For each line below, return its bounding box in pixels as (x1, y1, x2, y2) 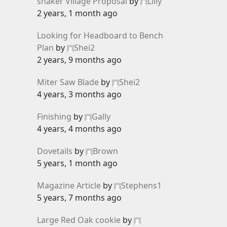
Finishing (37, 111, 71, 122)
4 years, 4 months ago (37, 123, 122, 134)
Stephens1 (121, 180, 162, 191)
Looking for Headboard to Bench (37, 30, 163, 41)
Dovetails (37, 145, 72, 157)
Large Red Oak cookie (37, 214, 121, 225)
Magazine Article (37, 180, 101, 191)
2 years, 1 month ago (37, 8, 118, 19)
